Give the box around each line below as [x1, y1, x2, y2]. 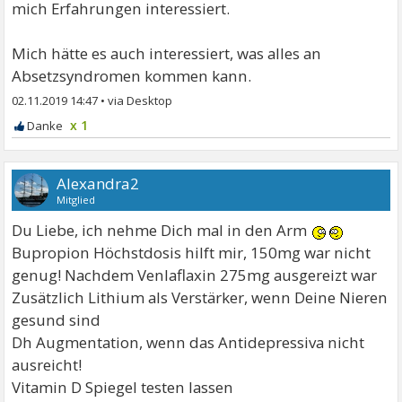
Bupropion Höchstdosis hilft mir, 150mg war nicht [12, 241, 371, 263]
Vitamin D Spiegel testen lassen [12, 376, 234, 398]
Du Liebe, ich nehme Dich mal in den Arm [12, 219, 311, 240]
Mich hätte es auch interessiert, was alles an [12, 42, 322, 64]
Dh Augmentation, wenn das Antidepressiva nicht [12, 331, 365, 353]
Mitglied [57, 192, 96, 206]
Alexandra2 [57, 172, 140, 194]
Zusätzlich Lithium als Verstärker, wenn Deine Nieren [12, 286, 389, 308]
